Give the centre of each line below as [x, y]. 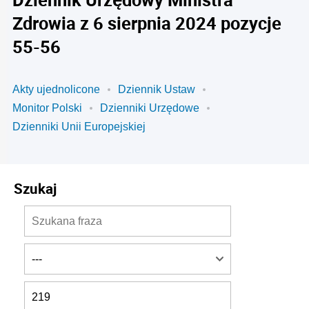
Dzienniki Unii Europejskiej [79, 127]
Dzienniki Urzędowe [150, 108]
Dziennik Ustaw [157, 89]
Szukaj [35, 188]
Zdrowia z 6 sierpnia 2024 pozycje [147, 23]
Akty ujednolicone [56, 89]
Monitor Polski [47, 108]
